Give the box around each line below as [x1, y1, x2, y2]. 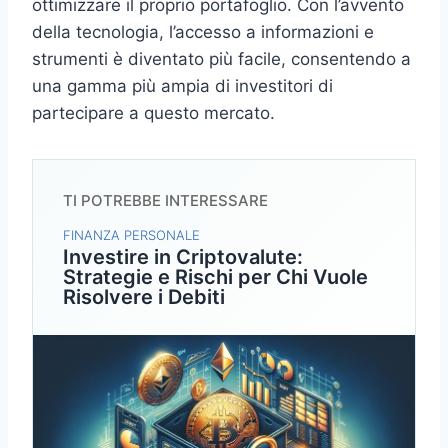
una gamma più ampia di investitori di [32, 75, 333, 96]
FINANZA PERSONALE [63, 226, 200, 243]
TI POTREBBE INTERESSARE [63, 190, 268, 210]
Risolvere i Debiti [63, 284, 225, 309]
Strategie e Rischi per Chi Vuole [63, 264, 368, 289]
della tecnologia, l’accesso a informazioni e [32, 21, 374, 42]
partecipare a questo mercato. [32, 102, 275, 123]
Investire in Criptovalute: [63, 244, 303, 269]
